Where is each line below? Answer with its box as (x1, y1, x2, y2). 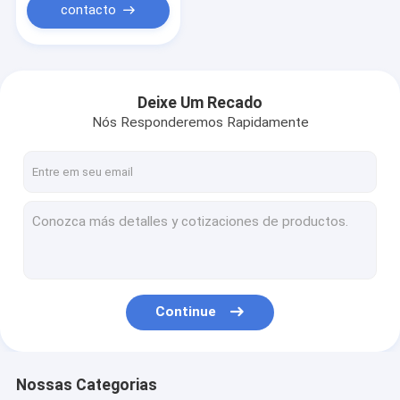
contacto (60, 2, 116, 19)
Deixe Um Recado (137, 93, 262, 112)
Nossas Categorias (15, 375, 157, 394)
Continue (155, 304, 217, 321)
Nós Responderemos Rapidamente (91, 114, 309, 131)
